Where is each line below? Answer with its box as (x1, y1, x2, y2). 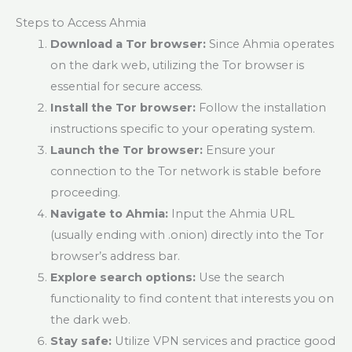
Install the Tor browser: (49, 101, 196, 115)
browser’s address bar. (49, 249, 180, 264)
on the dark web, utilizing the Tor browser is (49, 58, 304, 73)
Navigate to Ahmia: (49, 207, 168, 222)
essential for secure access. (49, 79, 203, 94)
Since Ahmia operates (205, 37, 334, 52)
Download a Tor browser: (49, 37, 206, 52)
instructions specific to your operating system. (49, 122, 315, 137)
